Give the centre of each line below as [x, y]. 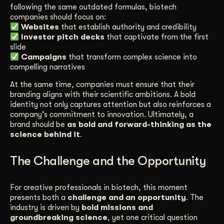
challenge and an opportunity [127, 197]
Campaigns [44, 57]
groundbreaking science [59, 217]
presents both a [39, 197]
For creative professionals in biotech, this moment [99, 187]
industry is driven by [46, 207]
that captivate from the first [157, 37]
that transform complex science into [132, 57]
